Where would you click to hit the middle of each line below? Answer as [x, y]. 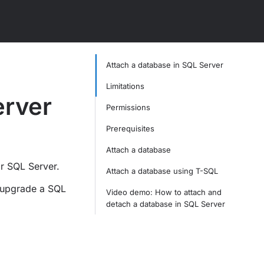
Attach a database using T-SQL [162, 171]
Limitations [125, 86]
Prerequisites [130, 128]
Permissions [128, 107]
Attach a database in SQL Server [164, 65]
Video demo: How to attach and [164, 192]
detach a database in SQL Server [165, 204]
